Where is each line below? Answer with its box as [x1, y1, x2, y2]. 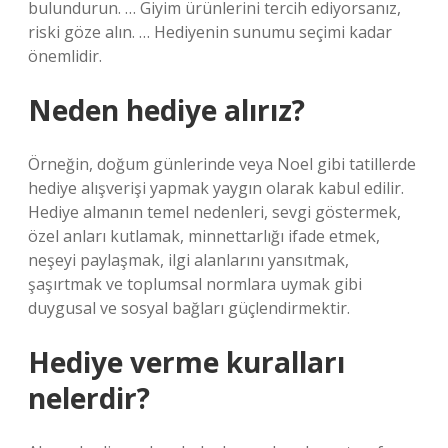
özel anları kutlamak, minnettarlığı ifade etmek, [28, 225, 380, 247]
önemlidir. [28, 45, 102, 67]
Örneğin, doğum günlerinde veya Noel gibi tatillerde [28, 153, 416, 175]
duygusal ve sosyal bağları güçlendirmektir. [28, 297, 350, 319]
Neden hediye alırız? [28, 91, 305, 129]
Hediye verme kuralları [28, 343, 345, 381]
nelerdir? [28, 379, 150, 417]
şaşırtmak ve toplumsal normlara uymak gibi [28, 273, 362, 295]
